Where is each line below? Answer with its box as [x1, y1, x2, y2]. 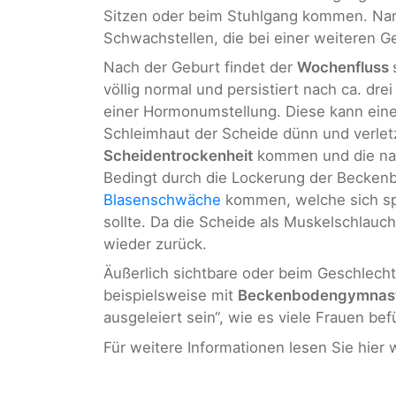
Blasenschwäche [103, 191, 221, 209]
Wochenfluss [297, 58, 392, 77]
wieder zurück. [103, 235, 207, 254]
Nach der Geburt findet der [103, 58, 297, 77]
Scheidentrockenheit [103, 147, 253, 165]
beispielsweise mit [103, 286, 238, 305]
